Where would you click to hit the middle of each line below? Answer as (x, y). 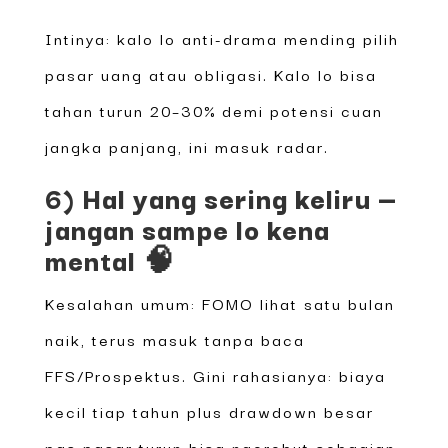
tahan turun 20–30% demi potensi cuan (213, 109)
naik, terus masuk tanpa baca (174, 338)
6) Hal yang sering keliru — (221, 196)
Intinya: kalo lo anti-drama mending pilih (221, 37)
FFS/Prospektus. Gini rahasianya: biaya (215, 374)
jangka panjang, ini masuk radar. (186, 145)
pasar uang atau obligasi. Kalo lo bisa (210, 73)
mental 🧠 (109, 258)
